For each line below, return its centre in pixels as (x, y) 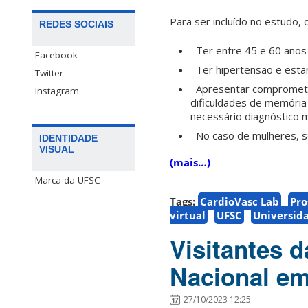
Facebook (56, 55)
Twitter (49, 73)
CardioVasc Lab (240, 202)
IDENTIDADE (68, 139)
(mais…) (190, 163)
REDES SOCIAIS (76, 24)
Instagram (57, 91)
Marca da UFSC (68, 180)
